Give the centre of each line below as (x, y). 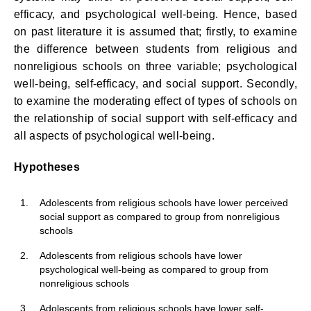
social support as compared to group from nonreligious (160, 217)
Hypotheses (47, 167)
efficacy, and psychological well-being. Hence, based (155, 14)
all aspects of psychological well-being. (115, 136)
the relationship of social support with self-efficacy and (155, 118)
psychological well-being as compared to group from (154, 269)
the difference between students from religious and (155, 49)
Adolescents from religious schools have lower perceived (164, 203)
